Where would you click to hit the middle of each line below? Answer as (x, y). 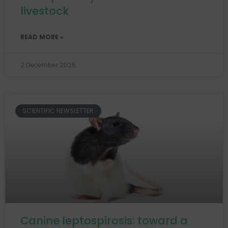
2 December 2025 (48, 65)
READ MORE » (42, 37)
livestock (45, 11)
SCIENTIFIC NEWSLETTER (58, 111)
